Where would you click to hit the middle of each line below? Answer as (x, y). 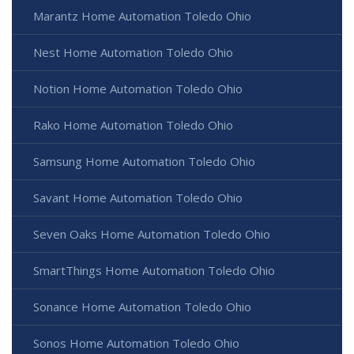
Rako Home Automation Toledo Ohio (133, 125)
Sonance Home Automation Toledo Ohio (142, 307)
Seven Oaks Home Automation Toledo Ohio (152, 234)
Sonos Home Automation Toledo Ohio (136, 343)
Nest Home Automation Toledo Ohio (133, 53)
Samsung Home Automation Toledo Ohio (144, 162)
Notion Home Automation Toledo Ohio (138, 89)
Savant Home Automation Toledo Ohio (138, 198)
